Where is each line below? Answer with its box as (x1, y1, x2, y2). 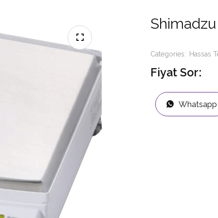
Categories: (150, 50, 188, 58)
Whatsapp (179, 99, 217, 109)
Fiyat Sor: (150, 66, 201, 79)
